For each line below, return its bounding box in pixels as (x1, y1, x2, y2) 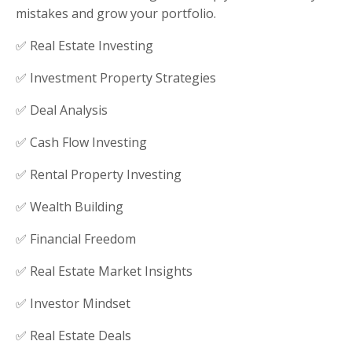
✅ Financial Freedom (16, 229, 136, 247)
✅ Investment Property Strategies (16, 68, 216, 86)
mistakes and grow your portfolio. (16, 4, 216, 22)
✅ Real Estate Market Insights (16, 262, 192, 280)
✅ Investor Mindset (16, 294, 130, 312)
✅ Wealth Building (16, 197, 123, 215)
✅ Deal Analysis (16, 101, 108, 119)
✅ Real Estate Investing (16, 36, 153, 54)
